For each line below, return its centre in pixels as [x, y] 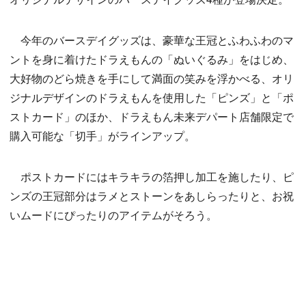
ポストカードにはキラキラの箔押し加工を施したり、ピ [152, 177]
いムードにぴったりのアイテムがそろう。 [113, 215]
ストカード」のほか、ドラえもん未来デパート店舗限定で [152, 117]
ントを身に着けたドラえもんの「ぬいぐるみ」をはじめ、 [152, 59]
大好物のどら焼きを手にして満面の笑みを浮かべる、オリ [152, 79]
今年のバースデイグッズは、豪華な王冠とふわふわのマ [152, 40]
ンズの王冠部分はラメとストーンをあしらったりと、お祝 [152, 196]
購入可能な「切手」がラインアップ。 [102, 136]
